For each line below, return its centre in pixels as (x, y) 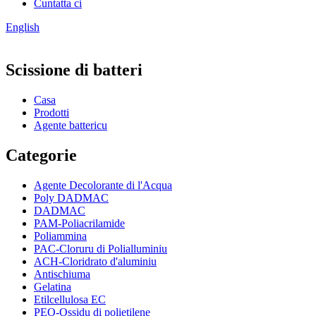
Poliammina (60, 236)
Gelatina (53, 286)
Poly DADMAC (71, 197)
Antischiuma (62, 274)
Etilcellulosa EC (70, 299)
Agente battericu (71, 125)
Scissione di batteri (74, 69)
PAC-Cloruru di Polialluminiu (101, 248)
